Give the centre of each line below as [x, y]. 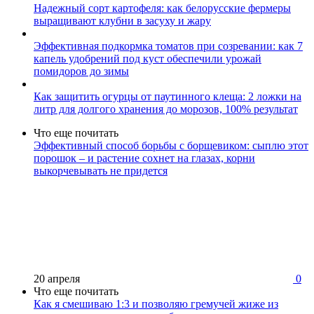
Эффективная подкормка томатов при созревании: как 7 [168, 46]
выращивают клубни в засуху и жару [122, 20]
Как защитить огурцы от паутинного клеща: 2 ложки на [168, 96]
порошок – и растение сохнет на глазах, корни [144, 158]
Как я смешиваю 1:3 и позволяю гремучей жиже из [156, 303]
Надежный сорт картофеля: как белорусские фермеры [162, 8]
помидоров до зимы [81, 71]
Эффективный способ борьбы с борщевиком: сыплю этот [171, 145]
